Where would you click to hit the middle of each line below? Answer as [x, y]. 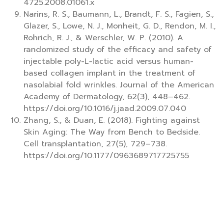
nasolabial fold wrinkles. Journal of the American [119, 85]
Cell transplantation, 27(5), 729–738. [95, 144]
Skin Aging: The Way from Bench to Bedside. [112, 132]
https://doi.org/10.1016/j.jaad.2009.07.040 [105, 109]
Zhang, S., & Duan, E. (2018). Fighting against [112, 121]
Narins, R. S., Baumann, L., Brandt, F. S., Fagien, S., [119, 14]
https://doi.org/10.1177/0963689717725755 [106, 156]
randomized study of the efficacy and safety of [118, 50]
